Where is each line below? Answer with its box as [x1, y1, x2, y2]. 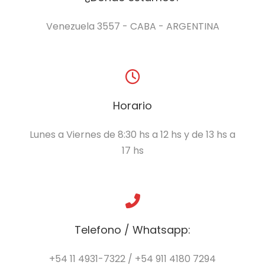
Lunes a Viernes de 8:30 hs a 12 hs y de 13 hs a [30, 128, 235, 142]
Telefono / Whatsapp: [75, 222, 190, 238]
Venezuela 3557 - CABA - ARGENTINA [46, 20, 219, 34]
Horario [113, 98, 152, 114]
